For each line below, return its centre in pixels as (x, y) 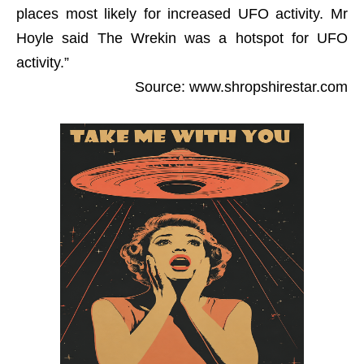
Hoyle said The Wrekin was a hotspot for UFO (182, 38)
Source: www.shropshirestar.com (241, 87)
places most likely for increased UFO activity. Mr (182, 14)
